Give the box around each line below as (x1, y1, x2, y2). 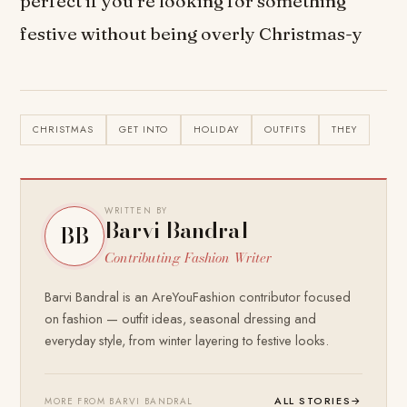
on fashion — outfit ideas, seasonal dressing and (45, 308, 317, 328)
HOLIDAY (194, 122, 239, 136)
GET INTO (118, 122, 169, 136)
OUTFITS (263, 122, 306, 136)
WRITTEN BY (104, 203, 168, 217)
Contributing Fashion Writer (104, 246, 273, 268)
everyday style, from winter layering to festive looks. (45, 330, 330, 350)
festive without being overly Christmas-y (20, 22, 363, 45)
